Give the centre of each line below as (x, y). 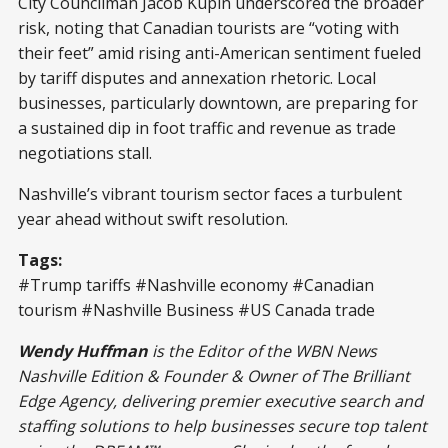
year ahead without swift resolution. (153, 218)
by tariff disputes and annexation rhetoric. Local (197, 77)
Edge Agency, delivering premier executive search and (220, 400)
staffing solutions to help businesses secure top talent (222, 425)
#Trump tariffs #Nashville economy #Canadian (196, 284)
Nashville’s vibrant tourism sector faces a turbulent (210, 193)
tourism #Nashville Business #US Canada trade (196, 309)
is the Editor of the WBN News (262, 350)
